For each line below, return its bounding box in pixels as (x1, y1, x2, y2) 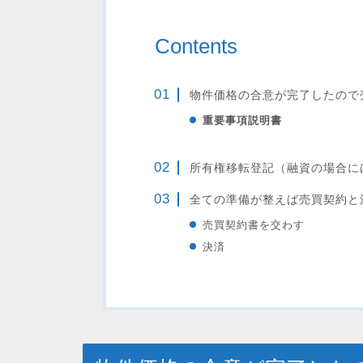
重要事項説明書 (202, 114, 282, 126)
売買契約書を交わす (202, 218, 305, 231)
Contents (154, 34, 237, 58)
